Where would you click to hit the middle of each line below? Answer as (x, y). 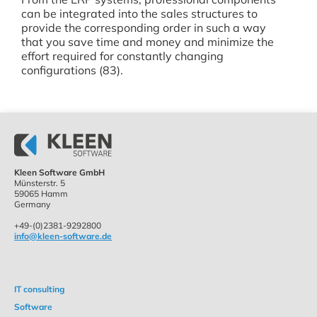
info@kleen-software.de (63, 236)
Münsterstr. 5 (40, 183)
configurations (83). (72, 70)
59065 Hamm (41, 194)
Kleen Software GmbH (59, 172)
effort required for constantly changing (122, 56)
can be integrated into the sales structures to (139, 13)
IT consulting (39, 289)
